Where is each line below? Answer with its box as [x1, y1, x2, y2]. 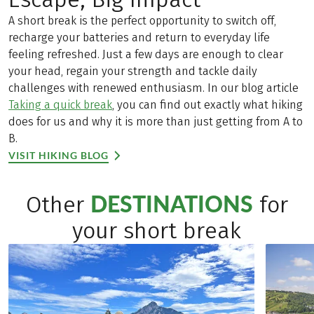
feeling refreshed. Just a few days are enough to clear [8, 47, 283, 61]
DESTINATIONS [90, 190, 253, 218]
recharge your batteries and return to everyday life [8, 30, 270, 44]
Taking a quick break [8, 97, 112, 111]
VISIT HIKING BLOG [8, 149, 109, 161]
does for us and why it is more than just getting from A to [8, 114, 303, 128]
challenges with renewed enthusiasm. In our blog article [8, 81, 299, 95]
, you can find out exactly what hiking [112, 97, 303, 111]
